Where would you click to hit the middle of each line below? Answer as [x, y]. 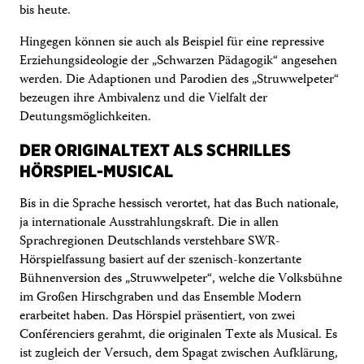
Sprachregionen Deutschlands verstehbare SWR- [150, 241]
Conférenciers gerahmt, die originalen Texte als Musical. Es [178, 335]
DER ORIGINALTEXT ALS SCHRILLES [155, 149]
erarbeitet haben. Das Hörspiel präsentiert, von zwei [157, 316]
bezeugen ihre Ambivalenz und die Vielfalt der [143, 98]
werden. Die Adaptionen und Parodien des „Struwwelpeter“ [179, 80]
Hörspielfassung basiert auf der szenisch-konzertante [160, 260]
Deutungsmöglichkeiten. [85, 117]
